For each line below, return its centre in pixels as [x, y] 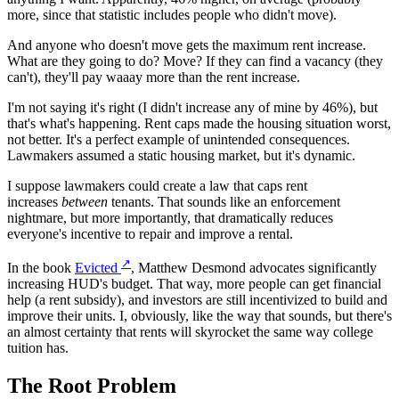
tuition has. [38, 348]
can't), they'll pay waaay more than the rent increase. [154, 77]
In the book [41, 268]
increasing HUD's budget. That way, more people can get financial [194, 284]
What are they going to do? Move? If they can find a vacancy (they [195, 61]
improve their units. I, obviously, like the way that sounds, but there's [199, 316]
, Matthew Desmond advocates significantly [254, 268]
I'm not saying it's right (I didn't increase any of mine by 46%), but [192, 108]
